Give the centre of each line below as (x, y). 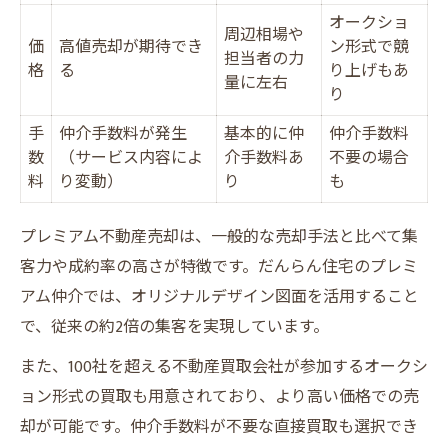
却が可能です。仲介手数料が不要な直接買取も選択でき (219, 427)
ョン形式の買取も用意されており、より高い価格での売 (219, 397)
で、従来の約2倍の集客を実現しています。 (174, 327)
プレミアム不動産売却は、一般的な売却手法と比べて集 (219, 237)
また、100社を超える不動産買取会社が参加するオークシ (224, 367)
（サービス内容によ (131, 158)
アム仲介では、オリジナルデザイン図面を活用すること (219, 297)
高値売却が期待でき (131, 47)
